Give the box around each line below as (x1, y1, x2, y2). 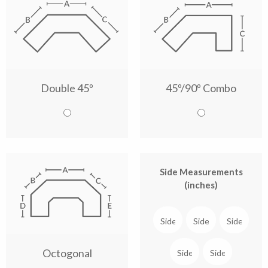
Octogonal (42, 246, 92, 260)
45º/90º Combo (166, 81, 236, 95)
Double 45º (41, 81, 93, 95)
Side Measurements (159, 166, 243, 177)
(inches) (184, 179, 218, 190)
